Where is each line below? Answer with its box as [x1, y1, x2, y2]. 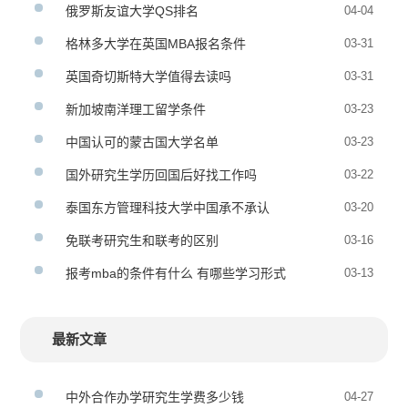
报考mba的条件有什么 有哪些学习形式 [66, 266, 287, 280]
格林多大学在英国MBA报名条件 [66, 36, 247, 51]
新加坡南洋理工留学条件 [66, 102, 207, 117]
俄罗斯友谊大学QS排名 [66, 4, 199, 18]
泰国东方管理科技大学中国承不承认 [66, 200, 270, 215]
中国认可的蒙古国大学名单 [66, 135, 219, 149]
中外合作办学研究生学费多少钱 [66, 390, 245, 404]
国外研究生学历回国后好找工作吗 [66, 168, 258, 182]
